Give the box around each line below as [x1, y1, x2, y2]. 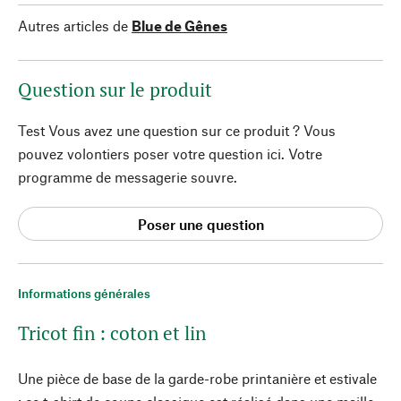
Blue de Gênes [132, 17, 227, 34]
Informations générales [18, 286, 150, 301]
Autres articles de [18, 17, 128, 34]
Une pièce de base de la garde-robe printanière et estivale [18, 370, 377, 387]
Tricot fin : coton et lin [18, 320, 206, 346]
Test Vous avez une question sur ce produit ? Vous [18, 122, 336, 139]
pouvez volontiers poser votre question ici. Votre [18, 145, 322, 162]
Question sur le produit [18, 77, 212, 102]
